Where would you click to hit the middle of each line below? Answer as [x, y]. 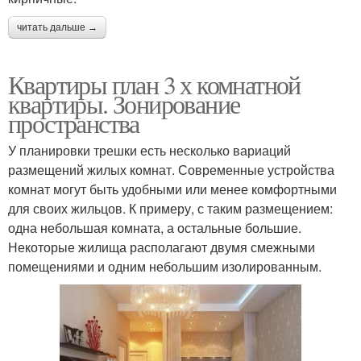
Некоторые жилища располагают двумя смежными [162, 247]
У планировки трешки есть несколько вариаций [149, 151]
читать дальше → [57, 28]
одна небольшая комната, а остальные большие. [155, 228]
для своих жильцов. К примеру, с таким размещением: [170, 209]
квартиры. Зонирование [124, 104]
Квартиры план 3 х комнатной [154, 85]
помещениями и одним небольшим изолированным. [165, 267]
